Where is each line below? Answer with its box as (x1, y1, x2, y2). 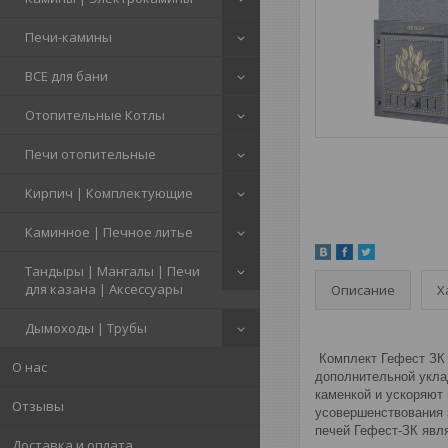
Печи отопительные (25, 145, 156, 163)
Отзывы (12, 397, 64, 415)
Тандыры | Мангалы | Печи (25, 262, 200, 280)
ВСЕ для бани (25, 67, 108, 85)
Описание (331, 280, 395, 299)
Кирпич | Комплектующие (25, 184, 193, 202)
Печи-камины (25, 28, 112, 46)
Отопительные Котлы (25, 106, 165, 124)
